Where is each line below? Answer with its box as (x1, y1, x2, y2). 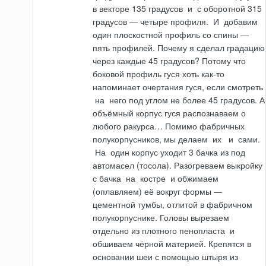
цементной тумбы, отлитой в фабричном (93, 198, 253, 211)
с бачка (93, 172, 124, 185)
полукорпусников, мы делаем (93, 133, 211, 145)
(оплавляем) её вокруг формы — (93, 185, 223, 198)
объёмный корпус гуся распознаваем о (93, 107, 246, 119)
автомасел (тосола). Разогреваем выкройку (93, 159, 263, 172)
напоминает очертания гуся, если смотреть (93, 81, 264, 93)
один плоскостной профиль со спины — (93, 28, 249, 41)
